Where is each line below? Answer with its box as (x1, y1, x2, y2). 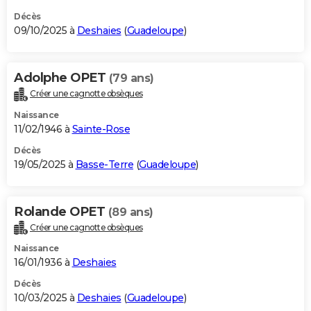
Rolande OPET (14, 203, 108, 219)
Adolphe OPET (14, 69, 109, 85)
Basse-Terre (75, 158, 133, 171)
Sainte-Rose (72, 122, 130, 135)
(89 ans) (108, 205, 153, 219)
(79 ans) (108, 71, 154, 85)
